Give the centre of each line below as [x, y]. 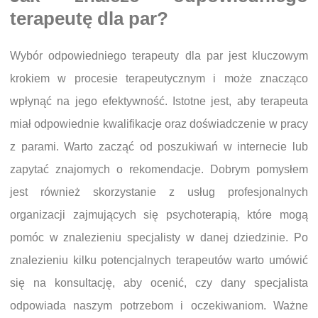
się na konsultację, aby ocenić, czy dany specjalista [159, 283]
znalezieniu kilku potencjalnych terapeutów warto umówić [159, 260]
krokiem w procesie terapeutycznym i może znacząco [159, 78]
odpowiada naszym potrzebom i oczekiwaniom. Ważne [159, 306]
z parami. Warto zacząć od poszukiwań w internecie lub [159, 147]
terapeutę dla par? [89, 18]
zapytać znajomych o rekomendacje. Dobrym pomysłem [159, 169]
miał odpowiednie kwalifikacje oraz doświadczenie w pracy [159, 124]
